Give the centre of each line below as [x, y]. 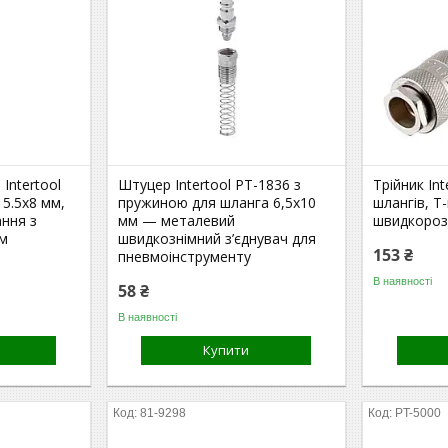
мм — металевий [177, 220]
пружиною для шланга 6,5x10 [217, 202]
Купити [226, 350]
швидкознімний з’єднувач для [217, 238]
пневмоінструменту [185, 256]
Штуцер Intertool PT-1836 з [210, 184]
